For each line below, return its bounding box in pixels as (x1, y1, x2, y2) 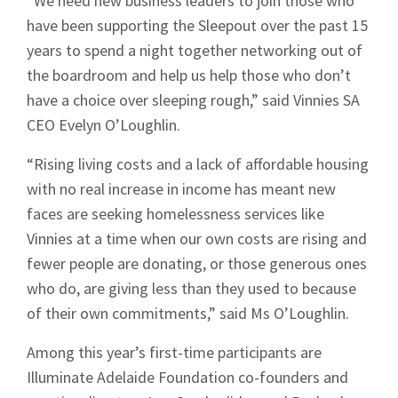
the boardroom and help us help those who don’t (27, 64, 351, 85)
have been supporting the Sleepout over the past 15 (27, 14, 368, 36)
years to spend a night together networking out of (27, 39, 362, 60)
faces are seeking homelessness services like (27, 203, 324, 224)
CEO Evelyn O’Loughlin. (27, 114, 180, 135)
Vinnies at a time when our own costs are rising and (27, 227, 367, 249)
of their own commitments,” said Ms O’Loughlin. (27, 302, 349, 323)
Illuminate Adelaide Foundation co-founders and (27, 366, 348, 387)
